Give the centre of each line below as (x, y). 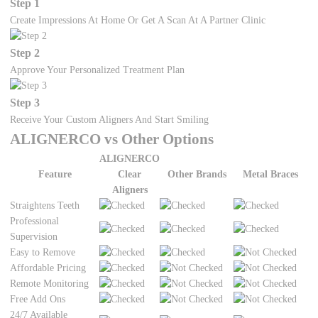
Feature (55, 175)
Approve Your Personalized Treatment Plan (98, 70)
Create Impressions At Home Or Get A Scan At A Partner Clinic (138, 21)
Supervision (34, 237)
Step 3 (25, 103)
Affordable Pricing (48, 268)
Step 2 (25, 53)
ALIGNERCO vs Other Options (112, 139)
